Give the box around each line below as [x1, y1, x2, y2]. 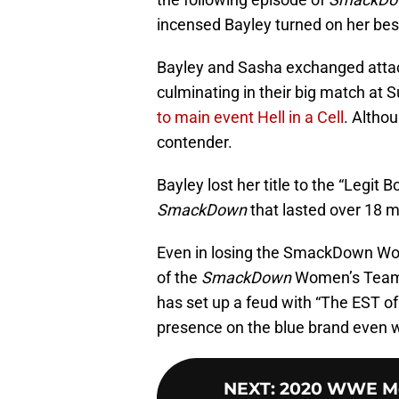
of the [157, 268, 198, 288]
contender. [157, 133, 232, 152]
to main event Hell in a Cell [157, 108, 344, 127]
